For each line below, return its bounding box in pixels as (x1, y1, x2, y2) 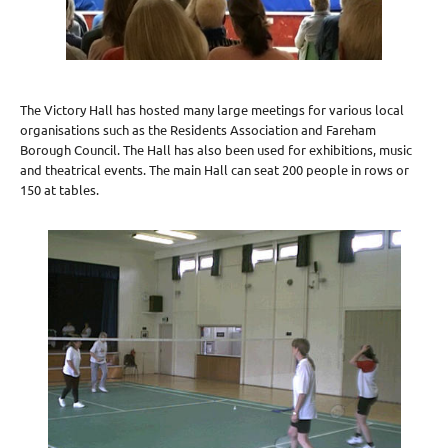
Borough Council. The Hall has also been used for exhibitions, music (20, 143, 412, 157)
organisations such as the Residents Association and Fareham (20, 123, 376, 137)
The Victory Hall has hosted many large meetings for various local (20, 103, 404, 117)
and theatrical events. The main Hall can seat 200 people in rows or (20, 163, 409, 177)
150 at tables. (20, 183, 99, 197)
